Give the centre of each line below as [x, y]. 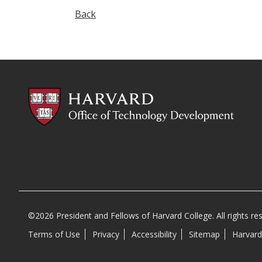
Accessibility [154, 234]
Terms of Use [54, 234]
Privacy [106, 234]
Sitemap [204, 234]
